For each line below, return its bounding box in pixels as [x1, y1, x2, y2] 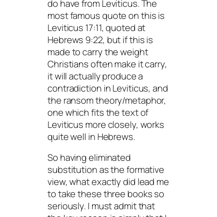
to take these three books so [47, 187, 165, 201]
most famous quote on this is [47, 9, 165, 22]
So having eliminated [47, 151, 131, 164]
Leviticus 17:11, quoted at [47, 21, 146, 34]
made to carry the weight [47, 45, 148, 58]
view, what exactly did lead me [47, 175, 169, 188]
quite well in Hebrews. [47, 130, 135, 143]
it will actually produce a [47, 69, 143, 82]
